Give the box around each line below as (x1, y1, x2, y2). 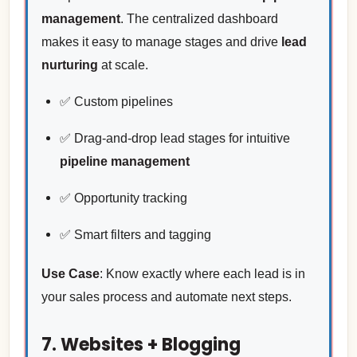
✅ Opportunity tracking (59, 190, 187, 205)
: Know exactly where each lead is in (99, 267, 305, 281)
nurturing (41, 57, 98, 72)
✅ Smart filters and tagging (59, 227, 211, 241)
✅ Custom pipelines (59, 94, 173, 108)
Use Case (41, 267, 100, 281)
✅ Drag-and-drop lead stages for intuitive (59, 131, 290, 145)
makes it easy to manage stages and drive (41, 34, 281, 49)
